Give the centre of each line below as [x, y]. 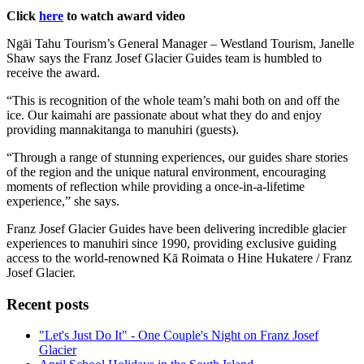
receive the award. [53, 72]
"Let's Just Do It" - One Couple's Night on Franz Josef [179, 336]
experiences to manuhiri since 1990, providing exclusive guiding [171, 243]
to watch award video [124, 15]
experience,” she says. [63, 201]
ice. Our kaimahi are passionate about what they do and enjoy [164, 115]
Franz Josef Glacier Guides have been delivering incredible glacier [176, 228]
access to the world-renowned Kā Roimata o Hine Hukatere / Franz [179, 258]
